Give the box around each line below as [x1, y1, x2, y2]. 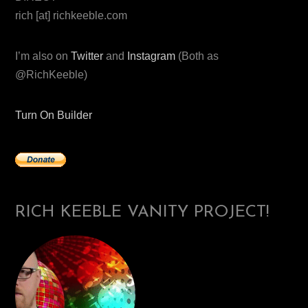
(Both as [175, 50, 219, 63]
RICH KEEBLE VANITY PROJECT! [15, 204, 269, 221]
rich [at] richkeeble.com [15, 10, 128, 22]
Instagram [127, 50, 176, 63]
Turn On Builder [15, 109, 93, 122]
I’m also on [15, 50, 71, 63]
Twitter [71, 50, 104, 63]
